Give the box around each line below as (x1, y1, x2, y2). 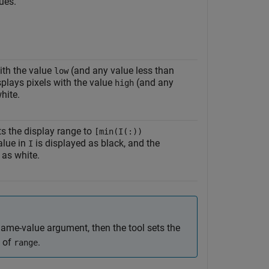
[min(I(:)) (94, 127, 142, 136)
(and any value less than (68, 65, 174, 76)
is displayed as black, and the (33, 138, 160, 149)
